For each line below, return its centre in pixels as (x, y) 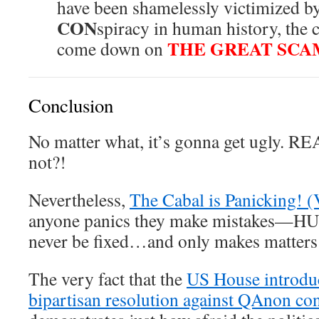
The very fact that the (108, 279)
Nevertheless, (79, 200)
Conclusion (71, 106)
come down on (112, 49)
